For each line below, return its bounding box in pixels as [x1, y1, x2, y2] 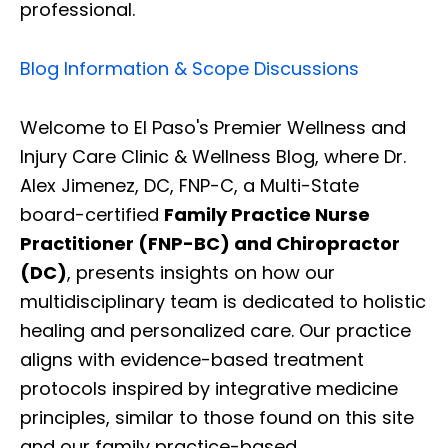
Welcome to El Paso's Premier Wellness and [20, 115, 406, 141]
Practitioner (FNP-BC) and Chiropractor [20, 231, 400, 257]
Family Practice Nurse [164, 202, 370, 228]
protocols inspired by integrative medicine [20, 376, 398, 402]
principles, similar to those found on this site [20, 405, 414, 431]
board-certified [20, 202, 164, 228]
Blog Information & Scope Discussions [20, 56, 359, 82]
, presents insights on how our [67, 260, 335, 286]
